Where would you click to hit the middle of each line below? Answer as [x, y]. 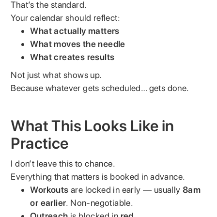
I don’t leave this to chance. [63, 163]
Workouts [49, 189]
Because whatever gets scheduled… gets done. [100, 88]
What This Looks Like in [93, 126]
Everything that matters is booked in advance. [98, 176]
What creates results [72, 57]
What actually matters [75, 31]
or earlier [48, 202]
